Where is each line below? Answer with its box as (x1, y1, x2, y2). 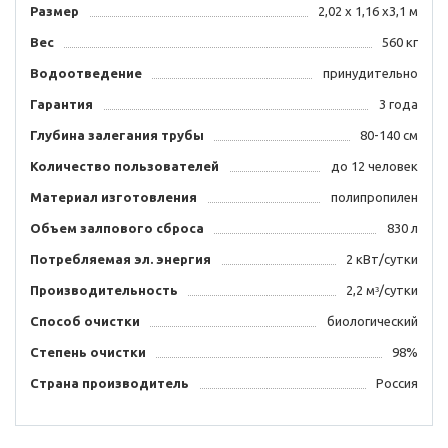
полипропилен (331, 190, 418, 205)
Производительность (30, 283, 178, 298)
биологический (327, 314, 418, 329)
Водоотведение (30, 66, 142, 81)
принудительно (323, 66, 418, 81)
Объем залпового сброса (30, 221, 204, 236)
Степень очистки (30, 345, 146, 360)
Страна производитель (30, 376, 189, 391)
